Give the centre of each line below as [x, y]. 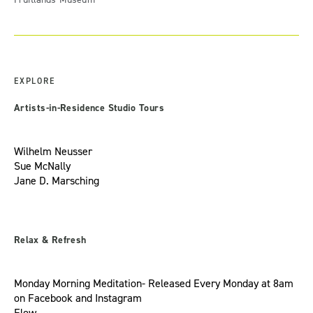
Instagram [118, 298]
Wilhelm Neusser [53, 152]
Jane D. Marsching [57, 181]
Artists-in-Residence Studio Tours [89, 108]
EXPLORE [35, 81]
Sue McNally [42, 166]
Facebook [50, 298]
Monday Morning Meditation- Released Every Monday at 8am [154, 284]
